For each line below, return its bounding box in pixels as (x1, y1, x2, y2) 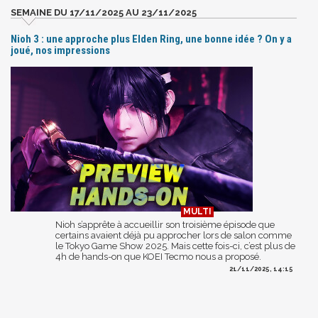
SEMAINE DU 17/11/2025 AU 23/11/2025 (11, 6, 197, 18)
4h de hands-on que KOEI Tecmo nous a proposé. (55, 251, 261, 262)
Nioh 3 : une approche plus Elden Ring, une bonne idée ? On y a (11, 32, 292, 45)
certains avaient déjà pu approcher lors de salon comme (55, 229, 292, 241)
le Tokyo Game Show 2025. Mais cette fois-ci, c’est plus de (55, 240, 295, 251)
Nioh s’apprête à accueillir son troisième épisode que (55, 219, 275, 230)
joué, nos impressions (11, 43, 110, 57)
